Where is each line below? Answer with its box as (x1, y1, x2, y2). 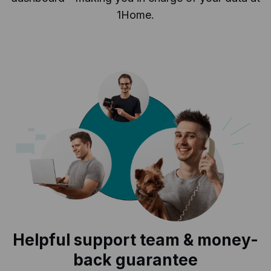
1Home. (117, 8, 154, 22)
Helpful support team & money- (13, 230, 258, 250)
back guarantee (73, 250, 198, 270)
